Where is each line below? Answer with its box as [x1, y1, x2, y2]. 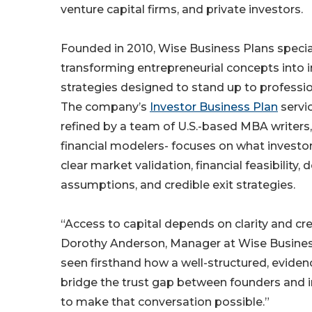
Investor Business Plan [150, 100, 278, 114]
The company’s [61, 100, 150, 114]
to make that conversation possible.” [61, 295, 270, 309]
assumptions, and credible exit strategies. [61, 178, 295, 192]
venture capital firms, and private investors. [61, 3, 303, 17]
